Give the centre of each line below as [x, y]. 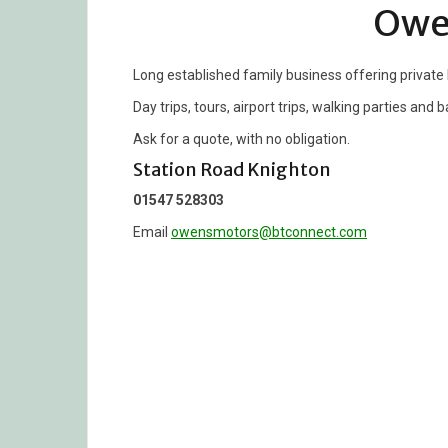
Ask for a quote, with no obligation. [241, 138]
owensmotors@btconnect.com [269, 231]
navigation [208, 320]
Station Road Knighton [232, 169]
